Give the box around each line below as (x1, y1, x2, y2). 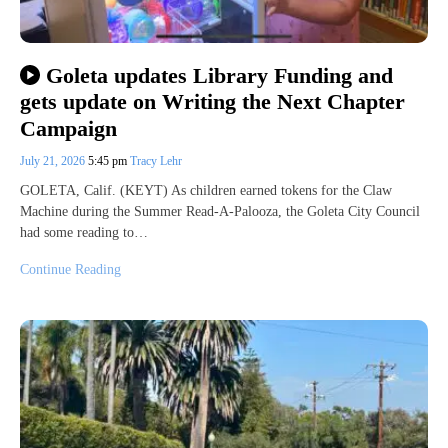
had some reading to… (20, 224, 148, 240)
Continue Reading (20, 261, 121, 277)
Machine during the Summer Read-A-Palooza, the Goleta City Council (20, 203, 420, 219)
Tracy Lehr (130, 153, 182, 168)
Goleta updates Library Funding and (45, 62, 393, 88)
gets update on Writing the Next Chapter (20, 89, 405, 115)
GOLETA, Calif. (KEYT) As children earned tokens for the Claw (20, 182, 392, 198)
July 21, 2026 (20, 153, 88, 168)
